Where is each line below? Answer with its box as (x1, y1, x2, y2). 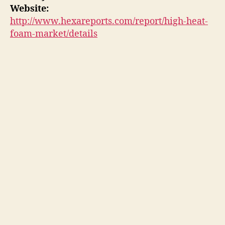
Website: (10, 3, 49, 15)
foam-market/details (10, 28, 97, 40)
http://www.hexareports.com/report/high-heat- (10, 15, 208, 27)
